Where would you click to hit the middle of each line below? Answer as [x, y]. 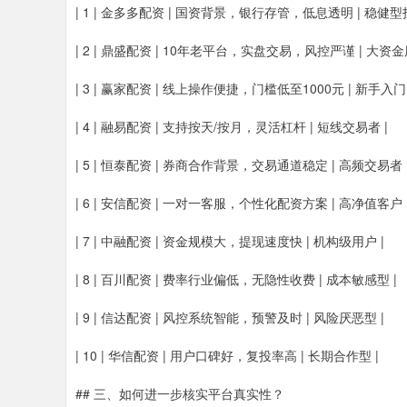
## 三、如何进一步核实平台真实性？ [180, 394]
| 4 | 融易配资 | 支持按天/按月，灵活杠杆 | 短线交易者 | [232, 127]
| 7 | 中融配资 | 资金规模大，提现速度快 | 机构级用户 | [230, 241]
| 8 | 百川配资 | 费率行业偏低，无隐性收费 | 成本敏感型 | [236, 279]
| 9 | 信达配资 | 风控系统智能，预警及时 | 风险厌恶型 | [230, 318]
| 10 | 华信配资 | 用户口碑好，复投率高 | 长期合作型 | [227, 356]
